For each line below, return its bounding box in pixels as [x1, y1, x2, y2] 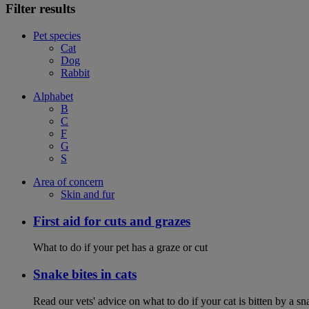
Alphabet [33, 90, 73, 102]
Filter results [6, 1, 75, 17]
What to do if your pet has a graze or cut [33, 241, 208, 254]
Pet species [33, 29, 81, 41]
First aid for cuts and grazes [33, 213, 190, 228]
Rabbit [61, 66, 90, 79]
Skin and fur [61, 188, 114, 200]
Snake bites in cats [33, 267, 137, 282]
